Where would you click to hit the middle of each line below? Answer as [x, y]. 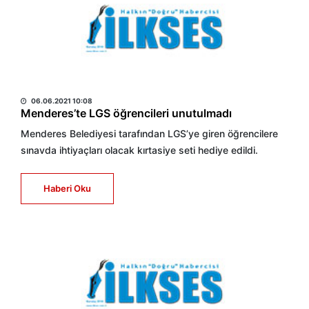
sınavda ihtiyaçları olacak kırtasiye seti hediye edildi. [139, 150]
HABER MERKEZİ [64, 84]
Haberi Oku [67, 188]
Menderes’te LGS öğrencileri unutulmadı [126, 113]
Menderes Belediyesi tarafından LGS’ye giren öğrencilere [149, 133]
